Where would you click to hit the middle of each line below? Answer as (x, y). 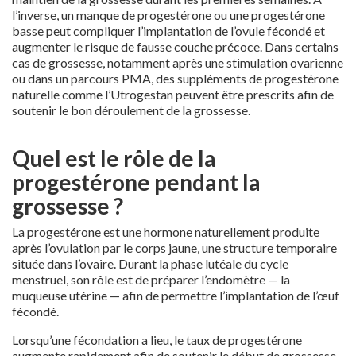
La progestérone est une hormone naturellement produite (166, 231)
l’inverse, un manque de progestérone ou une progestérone (168, 14)
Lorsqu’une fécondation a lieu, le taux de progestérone (157, 339)
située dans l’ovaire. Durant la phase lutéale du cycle (150, 263)
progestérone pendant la (136, 182)
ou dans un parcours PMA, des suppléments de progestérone (175, 78)
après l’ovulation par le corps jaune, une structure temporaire (174, 247)
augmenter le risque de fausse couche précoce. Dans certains (175, 46)
